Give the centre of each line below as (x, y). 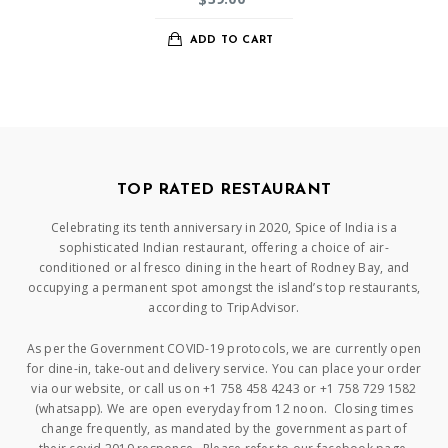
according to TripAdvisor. (224, 308)
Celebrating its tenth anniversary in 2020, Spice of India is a (224, 228)
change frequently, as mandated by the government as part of (224, 429)
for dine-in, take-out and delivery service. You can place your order (224, 369)
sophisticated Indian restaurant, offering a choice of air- (224, 248)
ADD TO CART (231, 41)
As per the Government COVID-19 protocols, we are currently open (224, 349)
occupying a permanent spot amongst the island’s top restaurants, (224, 288)
